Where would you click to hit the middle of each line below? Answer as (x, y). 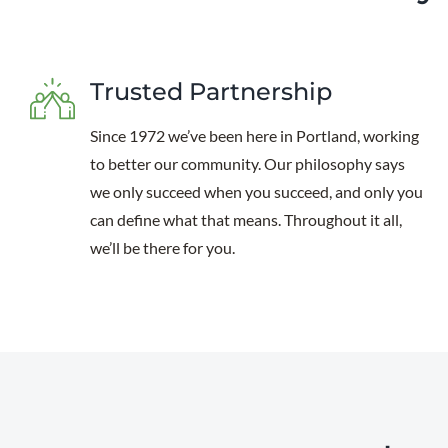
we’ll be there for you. (162, 247)
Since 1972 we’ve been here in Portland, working (254, 135)
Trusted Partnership (210, 91)
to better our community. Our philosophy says (247, 163)
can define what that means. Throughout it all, (245, 219)
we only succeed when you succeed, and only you (256, 191)
